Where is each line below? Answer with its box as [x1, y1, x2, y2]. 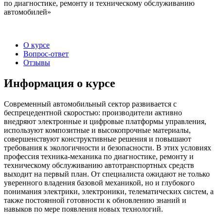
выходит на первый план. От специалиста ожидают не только [4, 169, 210, 178]
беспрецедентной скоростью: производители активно [4, 108, 182, 117]
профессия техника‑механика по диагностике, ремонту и [4, 152, 194, 161]
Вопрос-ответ [23, 50, 69, 58]
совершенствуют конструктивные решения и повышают [4, 134, 191, 143]
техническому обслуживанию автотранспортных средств [4, 161, 194, 169]
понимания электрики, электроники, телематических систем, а [4, 187, 214, 196]
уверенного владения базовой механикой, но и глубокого [4, 178, 195, 187]
